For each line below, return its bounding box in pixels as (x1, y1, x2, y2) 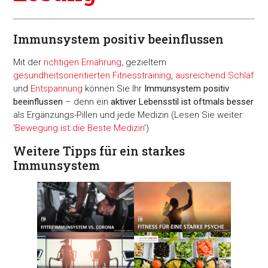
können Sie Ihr (83, 83, 145, 95)
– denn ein (63, 96, 111, 108)
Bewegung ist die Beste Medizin (15, 123, 145, 134)
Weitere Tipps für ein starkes (13, 142, 185, 159)
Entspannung (31, 83, 83, 95)
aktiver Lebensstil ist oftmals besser (111, 96, 254, 108)
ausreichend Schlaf (175, 70, 254, 81)
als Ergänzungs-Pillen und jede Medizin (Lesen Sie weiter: (13, 109, 245, 121)
